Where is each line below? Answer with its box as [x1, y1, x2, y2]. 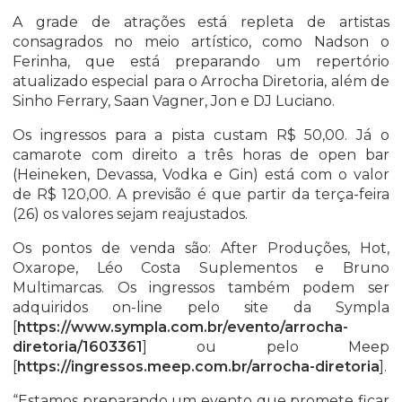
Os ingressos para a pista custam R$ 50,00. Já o [13, 127, 389, 144]
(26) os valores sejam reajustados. [13, 205, 248, 223]
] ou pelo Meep [143, 338, 389, 356]
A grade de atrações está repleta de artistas [13, 13, 389, 31]
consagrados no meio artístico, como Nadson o [13, 33, 389, 51]
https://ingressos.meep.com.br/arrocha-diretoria [17, 358, 380, 376]
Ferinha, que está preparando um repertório [13, 53, 389, 71]
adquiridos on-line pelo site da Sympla [13, 299, 389, 317]
